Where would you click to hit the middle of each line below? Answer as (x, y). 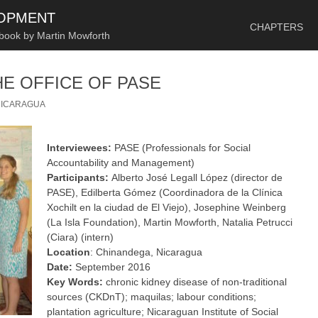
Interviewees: (79, 148)
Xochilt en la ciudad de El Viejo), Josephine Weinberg (167, 207)
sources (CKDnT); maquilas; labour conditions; (152, 297)
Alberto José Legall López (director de (197, 177)
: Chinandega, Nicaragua (147, 252)
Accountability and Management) (121, 163)
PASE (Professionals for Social (181, 148)
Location (69, 252)
